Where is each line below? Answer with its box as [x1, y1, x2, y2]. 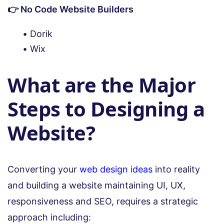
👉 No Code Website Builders [7, 3, 133, 14]
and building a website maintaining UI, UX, [7, 180, 185, 191]
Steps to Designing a [7, 95, 204, 123]
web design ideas [77, 164, 152, 175]
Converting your [7, 164, 77, 175]
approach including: [7, 212, 93, 223]
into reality [152, 164, 200, 175]
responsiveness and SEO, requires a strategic [7, 196, 198, 207]
